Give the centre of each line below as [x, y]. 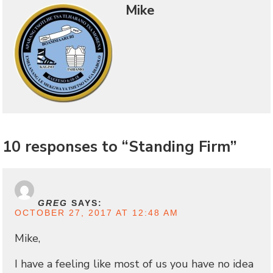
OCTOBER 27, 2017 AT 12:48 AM [97, 213]
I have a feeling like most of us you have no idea [134, 264]
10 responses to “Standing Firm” [120, 147]
